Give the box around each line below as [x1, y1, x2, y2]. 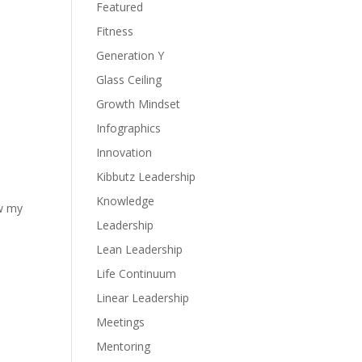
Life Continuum [96, 266, 177, 281]
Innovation [96, 145, 153, 160]
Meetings [96, 314, 145, 330]
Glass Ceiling [96, 72, 162, 87]
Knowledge [96, 193, 155, 208]
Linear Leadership [96, 290, 190, 305]
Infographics [96, 120, 162, 136]
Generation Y [96, 48, 165, 63]
